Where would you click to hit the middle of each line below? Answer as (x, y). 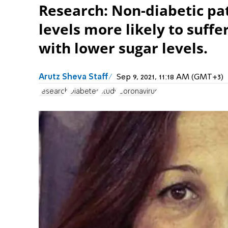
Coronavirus (138, 92)
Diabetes (84, 92)
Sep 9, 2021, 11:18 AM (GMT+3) (170, 77)
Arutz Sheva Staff (74, 77)
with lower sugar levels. (123, 48)
